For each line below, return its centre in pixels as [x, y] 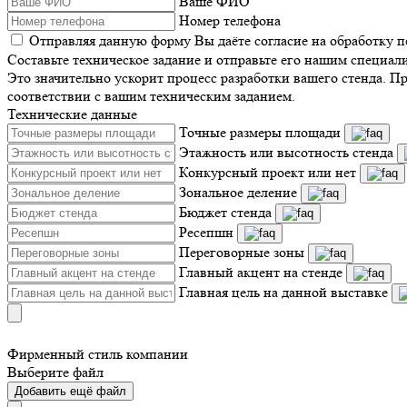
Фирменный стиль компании [98, 354]
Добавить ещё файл [70, 391]
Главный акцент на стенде [261, 272]
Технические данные [72, 114]
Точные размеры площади [260, 132]
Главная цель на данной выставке [283, 292]
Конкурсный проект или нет [268, 172]
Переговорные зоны [242, 252]
